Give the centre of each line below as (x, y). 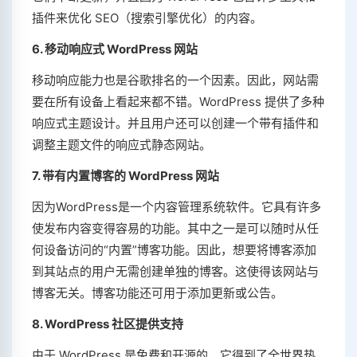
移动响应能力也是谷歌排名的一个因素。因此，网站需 (175, 80)
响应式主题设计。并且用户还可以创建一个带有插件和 (175, 124)
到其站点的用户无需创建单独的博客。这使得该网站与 (175, 272)
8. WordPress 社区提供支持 (108, 324)
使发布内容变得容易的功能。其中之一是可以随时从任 (175, 229)
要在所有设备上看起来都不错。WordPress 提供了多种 (178, 102)
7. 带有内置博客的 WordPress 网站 (126, 176)
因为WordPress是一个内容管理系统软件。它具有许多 (177, 207)
